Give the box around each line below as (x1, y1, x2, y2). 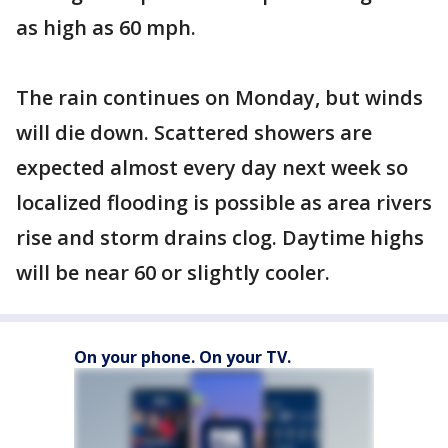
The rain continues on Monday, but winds (16, 84, 423, 112)
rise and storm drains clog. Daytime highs (16, 224, 424, 252)
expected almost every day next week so (16, 154, 408, 182)
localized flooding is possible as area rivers (16, 189, 432, 217)
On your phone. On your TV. (74, 346, 291, 369)
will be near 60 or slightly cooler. (16, 259, 330, 287)
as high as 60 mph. (16, 14, 196, 42)
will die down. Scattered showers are (16, 119, 372, 147)
